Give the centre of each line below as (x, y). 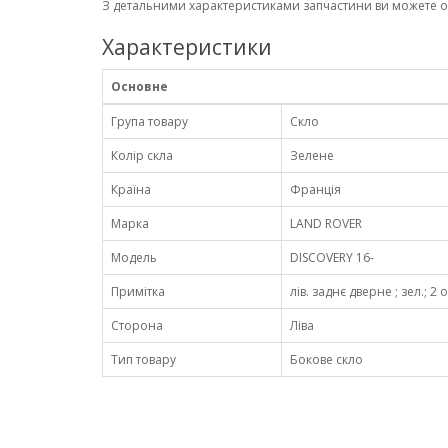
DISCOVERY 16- (332, 257)
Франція (315, 189)
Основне (139, 86)
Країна (131, 189)
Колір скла (142, 155)
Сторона (137, 325)
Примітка (138, 291)
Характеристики (187, 47)
